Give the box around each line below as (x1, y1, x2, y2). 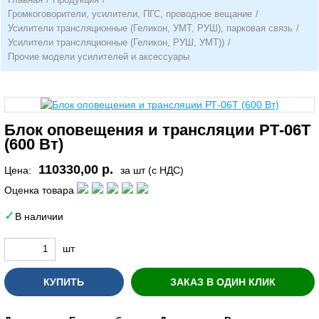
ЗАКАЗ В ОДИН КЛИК (169, 276, 276, 288)
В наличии (15, 210, 63, 222)
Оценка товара (4, 184, 74, 196)
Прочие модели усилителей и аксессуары (8, 51, 189, 62)
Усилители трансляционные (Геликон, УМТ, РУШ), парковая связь (8, 23, 293, 33)
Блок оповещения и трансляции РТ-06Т (4, 121, 310, 139)
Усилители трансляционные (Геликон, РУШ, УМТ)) (8, 37, 224, 48)
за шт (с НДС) (120, 164, 184, 176)
